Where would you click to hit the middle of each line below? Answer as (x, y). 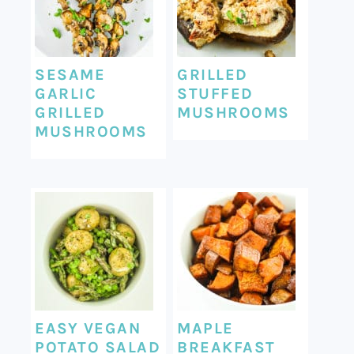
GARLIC (66, 93)
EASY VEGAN (88, 328)
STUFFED (215, 93)
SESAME (70, 74)
